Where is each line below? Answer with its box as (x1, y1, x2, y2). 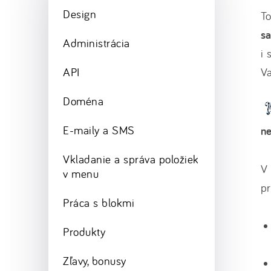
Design (63, 7, 97, 21)
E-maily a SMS (63, 123, 135, 137)
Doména (63, 94, 104, 108)
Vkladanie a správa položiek (63, 152, 199, 166)
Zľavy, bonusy (63, 253, 126, 268)
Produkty (63, 224, 106, 239)
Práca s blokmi (63, 195, 135, 210)
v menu (63, 166, 99, 181)
